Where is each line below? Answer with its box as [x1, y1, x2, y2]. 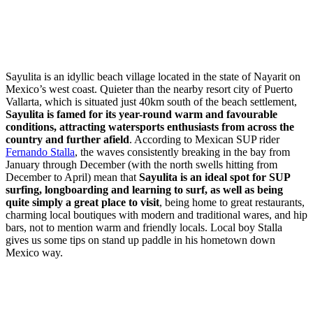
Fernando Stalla [6, 145, 75, 158]
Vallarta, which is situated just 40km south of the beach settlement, [6, 95, 297, 108]
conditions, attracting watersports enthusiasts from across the [6, 120, 294, 133]
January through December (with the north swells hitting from [6, 158, 277, 170]
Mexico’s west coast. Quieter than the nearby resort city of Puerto [6, 82, 293, 95]
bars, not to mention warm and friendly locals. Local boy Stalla [6, 221, 282, 233]
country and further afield [6, 133, 129, 145]
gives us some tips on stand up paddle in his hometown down [6, 233, 275, 246]
